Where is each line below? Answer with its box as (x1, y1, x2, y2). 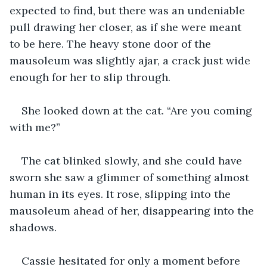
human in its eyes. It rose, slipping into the (10, 187, 234, 201)
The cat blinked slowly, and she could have (21, 153, 245, 167)
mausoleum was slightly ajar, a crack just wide (10, 53, 253, 67)
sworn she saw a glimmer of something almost (10, 170, 252, 184)
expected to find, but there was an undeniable (10, 3, 248, 17)
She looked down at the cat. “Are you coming (21, 103, 255, 117)
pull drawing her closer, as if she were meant (10, 20, 244, 34)
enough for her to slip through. (10, 70, 170, 84)
